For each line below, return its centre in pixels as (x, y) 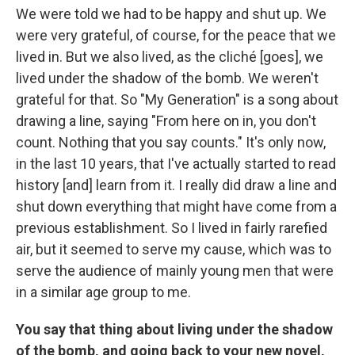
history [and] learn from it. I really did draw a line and (176, 185)
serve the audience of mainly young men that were (175, 270)
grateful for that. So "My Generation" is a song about (177, 99)
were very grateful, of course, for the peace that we (176, 35)
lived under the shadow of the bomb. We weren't (167, 78)
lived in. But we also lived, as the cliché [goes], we (170, 56)
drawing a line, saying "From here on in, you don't (166, 120)
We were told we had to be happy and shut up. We (171, 13)
